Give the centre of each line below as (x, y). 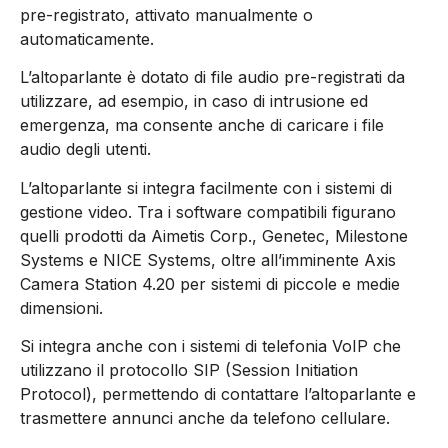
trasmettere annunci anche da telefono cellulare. (205, 418)
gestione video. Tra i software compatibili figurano (208, 211)
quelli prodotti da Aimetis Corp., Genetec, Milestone (214, 235)
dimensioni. (61, 307)
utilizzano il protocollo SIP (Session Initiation (189, 370)
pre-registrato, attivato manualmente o (166, 14)
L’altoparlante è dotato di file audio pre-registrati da (212, 77)
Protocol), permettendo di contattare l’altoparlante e (218, 394)
